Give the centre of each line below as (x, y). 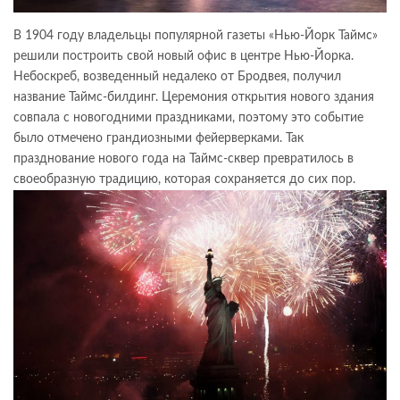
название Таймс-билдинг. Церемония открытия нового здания (194, 97)
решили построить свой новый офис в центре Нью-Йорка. (183, 56)
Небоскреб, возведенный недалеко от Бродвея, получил (177, 76)
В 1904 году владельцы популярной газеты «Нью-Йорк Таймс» (196, 35)
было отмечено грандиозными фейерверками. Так (158, 138)
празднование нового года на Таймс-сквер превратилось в (183, 158)
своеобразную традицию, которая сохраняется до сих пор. (184, 179)
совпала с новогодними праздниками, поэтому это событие (188, 117)
